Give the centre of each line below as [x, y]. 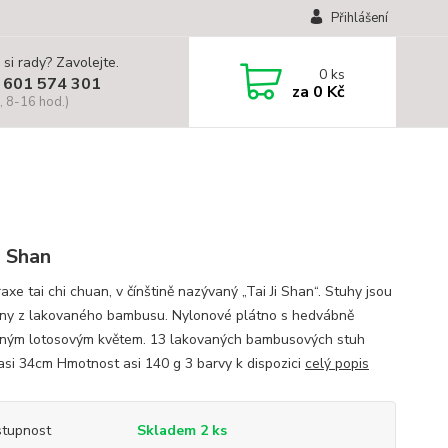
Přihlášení [359, 18]
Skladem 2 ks [181, 430]
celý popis [336, 363]
